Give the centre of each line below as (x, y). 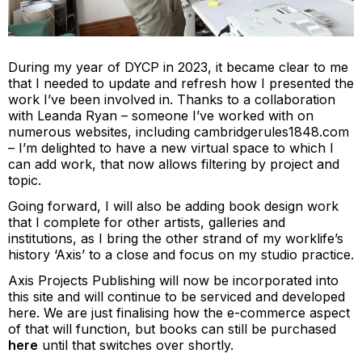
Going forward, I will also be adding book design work (173, 206)
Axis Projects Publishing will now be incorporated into (173, 280)
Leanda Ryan (77, 115)
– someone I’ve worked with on (215, 115)
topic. (25, 180)
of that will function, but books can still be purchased (172, 328)
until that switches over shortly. (136, 345)
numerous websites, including (101, 131)
